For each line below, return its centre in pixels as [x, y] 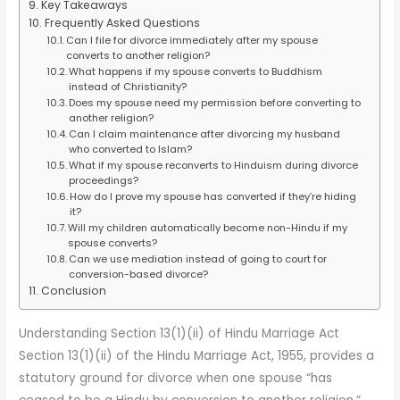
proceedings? [103, 180]
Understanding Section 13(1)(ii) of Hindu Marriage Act [179, 333]
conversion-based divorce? [138, 274]
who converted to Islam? [130, 149]
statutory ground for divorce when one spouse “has [176, 378]
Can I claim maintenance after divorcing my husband [204, 133]
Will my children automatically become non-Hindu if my [207, 227]
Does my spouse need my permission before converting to [214, 102]
